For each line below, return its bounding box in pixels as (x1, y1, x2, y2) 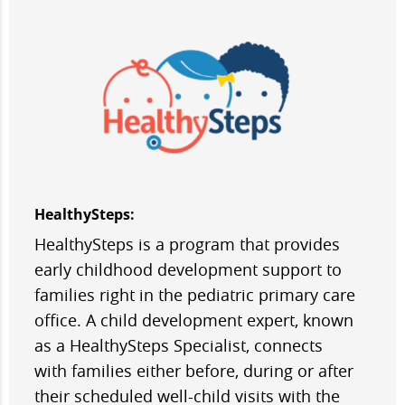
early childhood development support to (34, 258, 342, 280)
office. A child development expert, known (34, 308, 353, 331)
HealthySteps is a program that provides (34, 232, 340, 255)
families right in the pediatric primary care (34, 283, 355, 306)
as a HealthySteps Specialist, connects (34, 334, 323, 356)
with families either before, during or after (34, 359, 353, 381)
